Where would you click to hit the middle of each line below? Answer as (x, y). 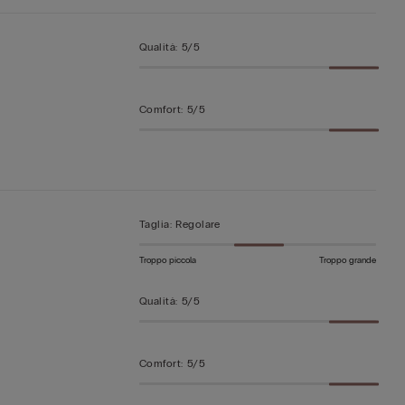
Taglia (154, 225)
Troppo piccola (167, 261)
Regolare (198, 225)
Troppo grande (348, 261)
